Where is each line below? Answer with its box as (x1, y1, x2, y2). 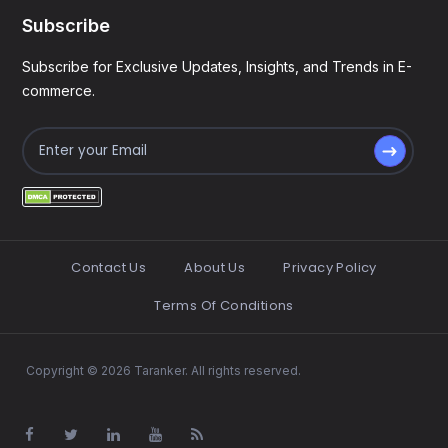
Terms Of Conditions (154, 296, 294, 315)
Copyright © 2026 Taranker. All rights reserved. (26, 363, 301, 378)
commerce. (22, 82, 96, 99)
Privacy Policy (283, 258, 377, 277)
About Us (184, 258, 246, 277)
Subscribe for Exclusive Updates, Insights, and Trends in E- (22, 58, 413, 75)
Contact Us (71, 258, 147, 277)
